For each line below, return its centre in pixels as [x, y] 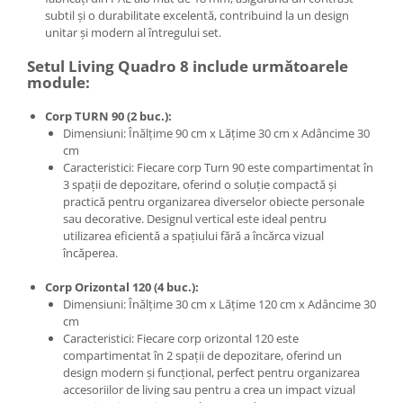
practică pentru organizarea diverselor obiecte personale [214, 202]
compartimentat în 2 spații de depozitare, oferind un [202, 356]
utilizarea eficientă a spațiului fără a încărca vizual [193, 236]
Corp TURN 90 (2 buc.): [108, 116]
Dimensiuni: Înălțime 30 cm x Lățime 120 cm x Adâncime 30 [219, 304]
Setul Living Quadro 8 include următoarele [188, 67]
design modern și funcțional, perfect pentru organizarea [211, 373]
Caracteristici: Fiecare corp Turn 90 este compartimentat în [218, 168]
